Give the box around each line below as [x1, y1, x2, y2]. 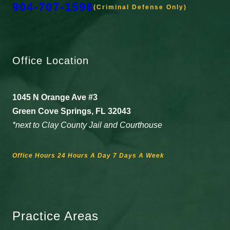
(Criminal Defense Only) [93, 4, 187, 11]
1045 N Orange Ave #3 [12, 93, 98, 102]
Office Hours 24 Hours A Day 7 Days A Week [12, 152, 164, 160]
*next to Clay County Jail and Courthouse [12, 121, 162, 130]
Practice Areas [12, 209, 99, 223]
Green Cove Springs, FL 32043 [12, 107, 131, 116]
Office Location [12, 55, 89, 67]
